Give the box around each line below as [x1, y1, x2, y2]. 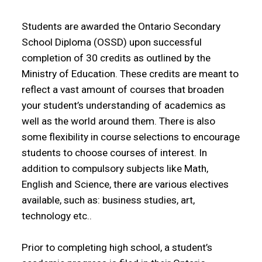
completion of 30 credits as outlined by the [22, 52, 211, 64]
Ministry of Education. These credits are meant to [22, 68, 239, 80]
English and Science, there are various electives [22, 178, 229, 191]
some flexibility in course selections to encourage [22, 131, 240, 143]
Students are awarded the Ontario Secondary [22, 20, 221, 33]
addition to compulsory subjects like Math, [22, 163, 209, 175]
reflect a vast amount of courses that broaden [22, 84, 225, 96]
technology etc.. [22, 210, 92, 222]
